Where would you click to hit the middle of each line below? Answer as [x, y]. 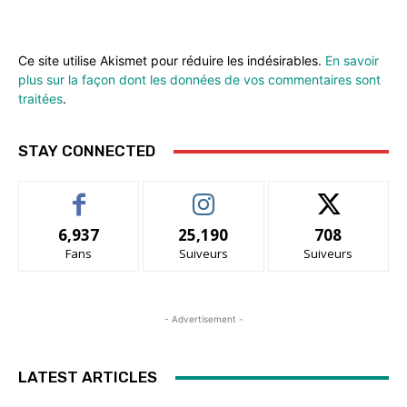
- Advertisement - [203, 319]
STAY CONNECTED [87, 151]
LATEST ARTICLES [88, 377]
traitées [40, 99]
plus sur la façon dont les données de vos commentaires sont [199, 80]
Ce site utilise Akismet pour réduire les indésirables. [172, 61]
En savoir [352, 61]
